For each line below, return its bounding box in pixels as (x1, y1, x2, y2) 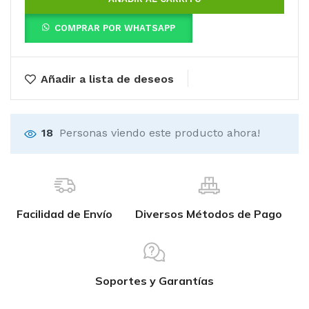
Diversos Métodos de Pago (135, 207, 282, 221)
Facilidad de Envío (17, 207, 112, 221)
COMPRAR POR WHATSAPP (54, 23, 176, 33)
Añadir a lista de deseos (41, 72, 175, 86)
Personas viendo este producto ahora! (59, 126, 260, 139)
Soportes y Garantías (95, 274, 214, 288)
